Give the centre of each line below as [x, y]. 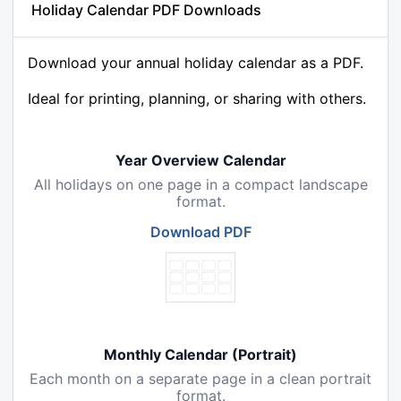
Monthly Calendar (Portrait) [200, 355]
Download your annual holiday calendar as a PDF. [196, 63]
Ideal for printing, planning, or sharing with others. [197, 99]
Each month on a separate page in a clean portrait [200, 379]
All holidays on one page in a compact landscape [200, 185]
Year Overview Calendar [200, 161]
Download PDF [200, 232]
